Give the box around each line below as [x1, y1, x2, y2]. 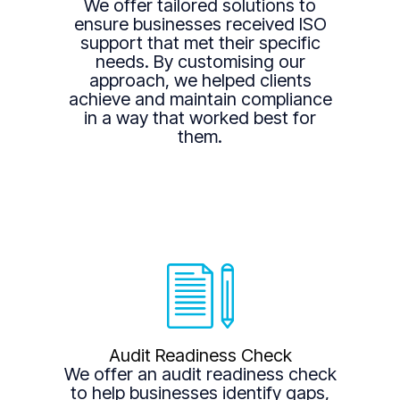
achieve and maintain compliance [68, 87, 332, 110]
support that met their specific [79, 31, 321, 54]
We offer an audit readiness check [63, 363, 337, 386]
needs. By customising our [95, 50, 305, 72]
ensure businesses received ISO [73, 12, 327, 35]
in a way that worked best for [84, 106, 316, 129]
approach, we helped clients [88, 69, 312, 91]
